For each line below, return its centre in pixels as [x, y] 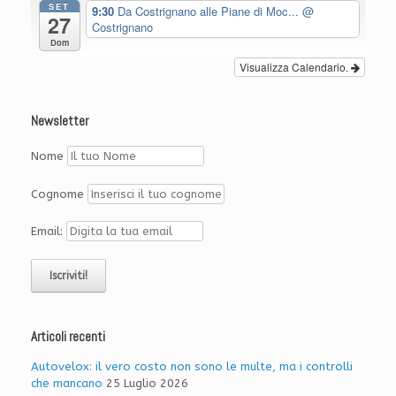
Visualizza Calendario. [295, 66]
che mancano [67, 383]
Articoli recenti [68, 336]
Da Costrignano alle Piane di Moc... [209, 11]
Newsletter [60, 120]
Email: [49, 232]
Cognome [57, 194]
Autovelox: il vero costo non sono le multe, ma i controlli [192, 366]
